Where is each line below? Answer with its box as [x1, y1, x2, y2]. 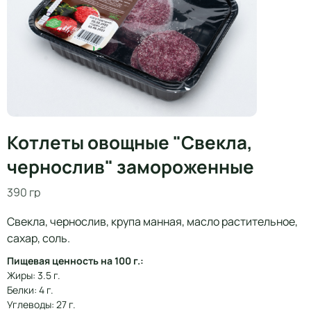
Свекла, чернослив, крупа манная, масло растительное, [7, 214, 298, 229]
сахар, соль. [7, 230, 70, 246]
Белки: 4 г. [7, 283, 53, 296]
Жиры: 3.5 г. [7, 269, 60, 282]
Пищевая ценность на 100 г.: [7, 254, 144, 267]
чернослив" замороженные [7, 154, 254, 179]
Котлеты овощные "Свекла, [7, 130, 253, 155]
